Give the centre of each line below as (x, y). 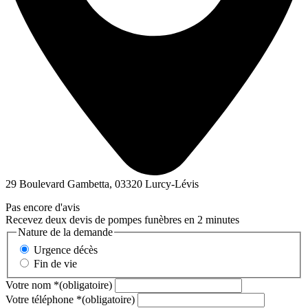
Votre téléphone (41, 299)
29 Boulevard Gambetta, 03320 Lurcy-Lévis (102, 184)
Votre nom (30, 285)
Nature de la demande (65, 232)
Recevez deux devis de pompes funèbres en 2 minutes (122, 220)
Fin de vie (55, 263)
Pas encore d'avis (43, 208)
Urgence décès (66, 250)
